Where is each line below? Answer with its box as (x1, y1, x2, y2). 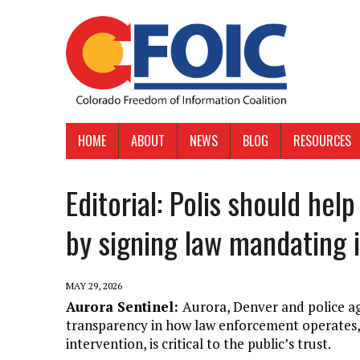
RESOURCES (293, 131, 351, 151)
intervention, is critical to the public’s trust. (66, 334, 331, 354)
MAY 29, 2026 (66, 280, 122, 292)
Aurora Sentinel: (66, 297, 182, 317)
